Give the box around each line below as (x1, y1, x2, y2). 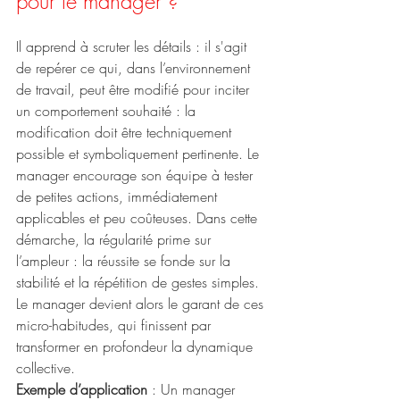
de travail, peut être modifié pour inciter (16, 79, 254, 100)
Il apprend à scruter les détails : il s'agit (16, 37, 251, 57)
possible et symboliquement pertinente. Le (16, 144, 263, 164)
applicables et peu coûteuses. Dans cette (16, 208, 262, 229)
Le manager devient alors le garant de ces (16, 294, 268, 314)
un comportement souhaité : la (16, 101, 200, 121)
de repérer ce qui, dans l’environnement (16, 58, 254, 79)
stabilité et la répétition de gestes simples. (16, 272, 263, 293)
